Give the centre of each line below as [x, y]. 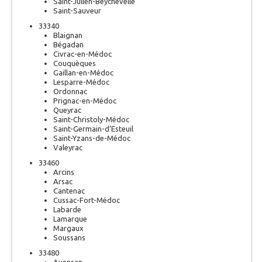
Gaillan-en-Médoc [83, 73]
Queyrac [67, 110]
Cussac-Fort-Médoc [87, 200]
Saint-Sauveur [77, 11]
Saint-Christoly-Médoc [91, 119]
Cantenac [69, 191]
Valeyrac [68, 147]
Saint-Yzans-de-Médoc [92, 138]
